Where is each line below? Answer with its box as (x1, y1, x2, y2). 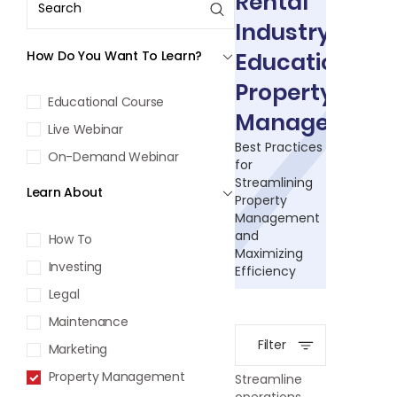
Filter (258, 336, 286, 354)
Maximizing (235, 245, 303, 263)
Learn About (27, 183, 103, 202)
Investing (45, 257, 103, 276)
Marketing (45, 339, 108, 358)
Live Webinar (48, 121, 123, 139)
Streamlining (235, 174, 313, 192)
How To (45, 230, 93, 248)
